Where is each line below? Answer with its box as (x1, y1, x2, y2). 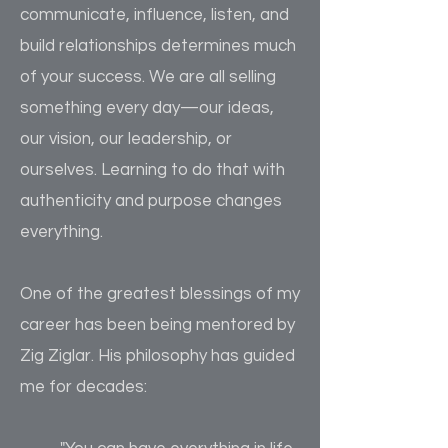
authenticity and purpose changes (20, 192, 282, 210)
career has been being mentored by (20, 316, 295, 334)
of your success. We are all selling (20, 68, 276, 86)
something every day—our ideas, (20, 99, 274, 117)
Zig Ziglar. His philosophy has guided (20, 347, 295, 365)
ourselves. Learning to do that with (20, 161, 285, 179)
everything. (20, 223, 103, 241)
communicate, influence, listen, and (20, 6, 289, 24)
